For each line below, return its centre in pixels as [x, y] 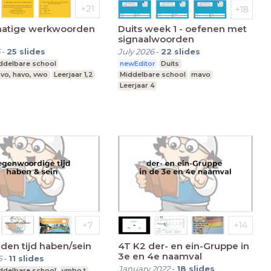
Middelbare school [152, 75]
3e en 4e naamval [160, 256]
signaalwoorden [156, 39]
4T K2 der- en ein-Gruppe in [183, 246]
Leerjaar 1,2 [73, 75]
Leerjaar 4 [137, 86]
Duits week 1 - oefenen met [182, 29]
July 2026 [136, 52]
